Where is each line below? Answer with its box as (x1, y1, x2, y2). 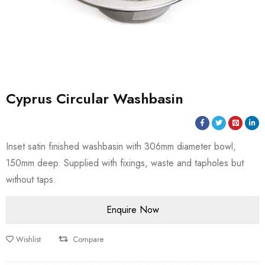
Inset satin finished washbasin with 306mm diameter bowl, (6, 140, 236, 153)
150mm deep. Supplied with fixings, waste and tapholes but (6, 156, 244, 170)
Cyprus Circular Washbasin (6, 88, 183, 109)
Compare (73, 234, 104, 245)
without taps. (6, 173, 56, 186)
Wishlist (16, 234, 41, 245)
